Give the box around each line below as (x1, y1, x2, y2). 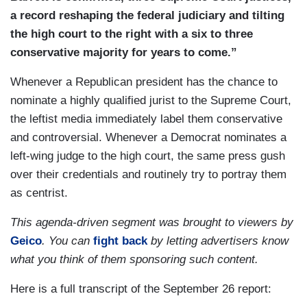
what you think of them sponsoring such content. (10, 253, 258, 267)
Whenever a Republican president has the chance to (10, 75, 278, 89)
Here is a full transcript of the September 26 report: (10, 282, 271, 296)
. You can (42, 234, 93, 248)
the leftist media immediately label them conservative (10, 112, 282, 126)
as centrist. (10, 186, 68, 200)
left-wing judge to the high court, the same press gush (10, 149, 285, 163)
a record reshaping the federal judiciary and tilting (10, 9, 284, 23)
